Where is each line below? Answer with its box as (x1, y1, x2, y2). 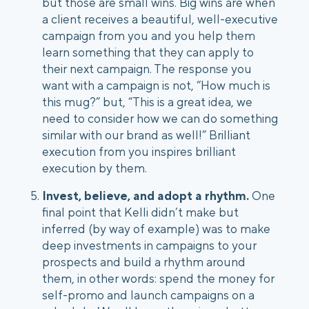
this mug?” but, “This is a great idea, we (42, 94, 252, 110)
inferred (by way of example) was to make (42, 221, 270, 237)
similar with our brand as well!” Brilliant (42, 128, 250, 143)
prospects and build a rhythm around (42, 255, 246, 270)
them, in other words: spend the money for (42, 271, 275, 286)
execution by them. (42, 161, 150, 176)
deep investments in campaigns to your (42, 238, 257, 253)
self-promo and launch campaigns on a (42, 288, 255, 303)
